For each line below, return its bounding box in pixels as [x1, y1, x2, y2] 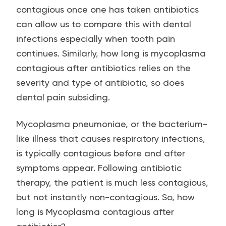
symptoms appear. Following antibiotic [16, 162, 182, 173]
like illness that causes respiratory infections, [16, 133, 205, 144]
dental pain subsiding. [16, 92, 110, 102]
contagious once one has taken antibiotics [16, 4, 199, 15]
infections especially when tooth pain [16, 33, 175, 44]
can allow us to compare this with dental [16, 19, 191, 29]
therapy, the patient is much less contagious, [16, 177, 208, 188]
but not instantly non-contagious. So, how [16, 192, 195, 202]
